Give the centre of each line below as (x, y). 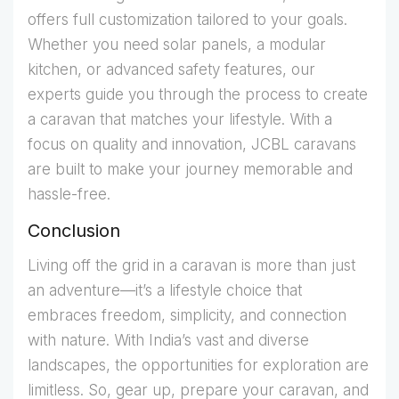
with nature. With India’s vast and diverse (168, 341)
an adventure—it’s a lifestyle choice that (165, 291)
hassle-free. (69, 195)
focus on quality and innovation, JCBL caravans (192, 145)
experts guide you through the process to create (198, 95)
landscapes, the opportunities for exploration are (198, 366)
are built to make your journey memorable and (190, 170)
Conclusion (74, 231)
